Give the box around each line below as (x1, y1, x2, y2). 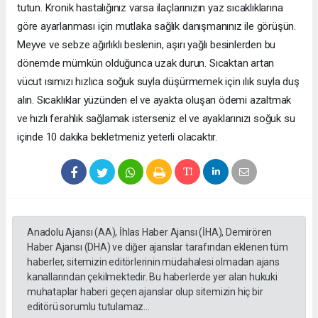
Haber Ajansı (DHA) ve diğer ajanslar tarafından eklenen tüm (27, 241, 288, 253)
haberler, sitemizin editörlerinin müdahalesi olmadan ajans (27, 256, 280, 268)
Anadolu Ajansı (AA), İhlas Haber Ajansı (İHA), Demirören (27, 226, 273, 238)
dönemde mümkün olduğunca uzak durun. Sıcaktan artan (17, 56, 275, 70)
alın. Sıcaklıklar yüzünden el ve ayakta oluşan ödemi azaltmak (17, 93, 292, 106)
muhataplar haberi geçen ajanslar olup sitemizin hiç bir (27, 285, 263, 297)
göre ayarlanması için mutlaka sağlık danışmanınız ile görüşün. (17, 19, 297, 33)
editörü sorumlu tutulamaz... (27, 300, 150, 312)
